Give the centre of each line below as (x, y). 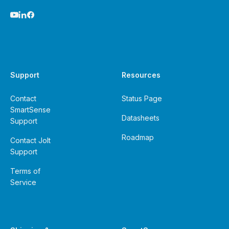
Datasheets (141, 118)
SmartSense (30, 110)
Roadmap (138, 137)
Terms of (25, 171)
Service (23, 182)
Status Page (142, 98)
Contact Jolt (30, 140)
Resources (141, 75)
